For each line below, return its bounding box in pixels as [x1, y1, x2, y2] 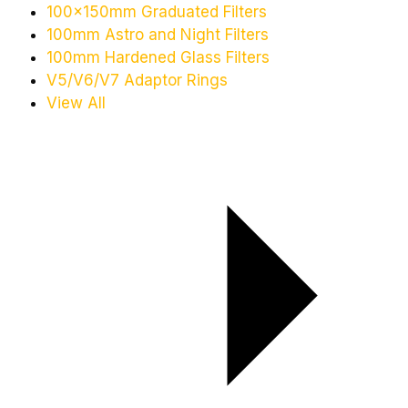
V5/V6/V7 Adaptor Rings [46, 71, 228, 90]
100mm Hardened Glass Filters [46, 48, 270, 67]
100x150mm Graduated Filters [46, 3, 267, 22]
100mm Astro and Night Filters [46, 25, 269, 45]
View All [46, 94, 106, 113]
